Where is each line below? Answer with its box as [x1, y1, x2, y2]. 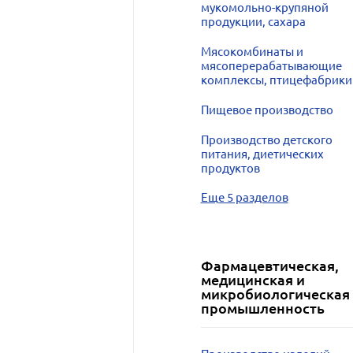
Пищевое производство [200, 103, 333, 117]
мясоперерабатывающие [200, 59, 342, 72]
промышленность [200, 299, 325, 317]
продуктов [200, 162, 260, 175]
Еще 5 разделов [200, 191, 288, 204]
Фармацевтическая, [200, 257, 339, 274]
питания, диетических [200, 147, 324, 161]
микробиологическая [200, 285, 350, 303]
